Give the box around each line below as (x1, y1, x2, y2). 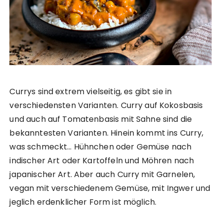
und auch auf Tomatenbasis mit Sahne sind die (9, 113, 192, 125)
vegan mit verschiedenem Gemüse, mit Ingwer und (9, 182, 211, 194)
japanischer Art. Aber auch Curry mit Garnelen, (9, 168, 195, 180)
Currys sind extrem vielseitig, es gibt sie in (9, 85, 172, 97)
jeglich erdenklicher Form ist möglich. (9, 196, 157, 208)
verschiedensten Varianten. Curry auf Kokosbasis (9, 99, 203, 111)
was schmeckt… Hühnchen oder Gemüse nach (9, 141, 192, 152)
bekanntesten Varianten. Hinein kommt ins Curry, (9, 127, 204, 139)
